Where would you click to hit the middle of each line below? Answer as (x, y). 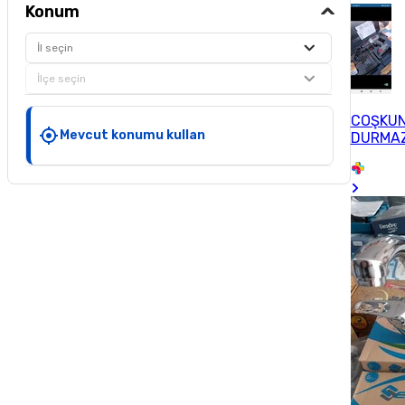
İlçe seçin (62, 78)
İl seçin (56, 47)
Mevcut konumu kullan (133, 135)
